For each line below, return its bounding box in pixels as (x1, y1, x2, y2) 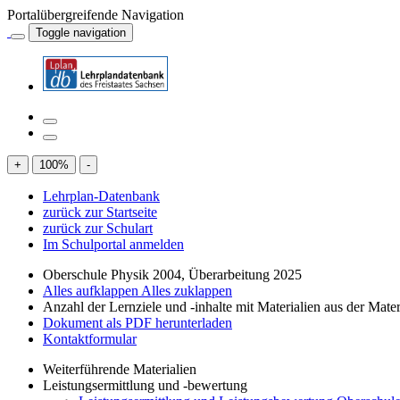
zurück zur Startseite (43, 204, 157, 220)
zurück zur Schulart (43, 221, 153, 236)
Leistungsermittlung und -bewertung (43, 378, 247, 393)
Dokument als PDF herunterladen (43, 315, 232, 330)
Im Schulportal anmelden (43, 237, 184, 252)
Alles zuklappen (141, 283, 232, 298)
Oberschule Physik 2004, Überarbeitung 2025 (43, 267, 302, 282)
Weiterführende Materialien (43, 362, 196, 377)
